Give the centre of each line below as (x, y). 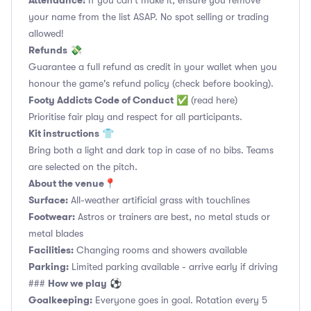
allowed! (46, 33)
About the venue (66, 183)
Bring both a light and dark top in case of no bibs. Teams (151, 150)
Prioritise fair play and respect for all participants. (135, 117)
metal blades (56, 233)
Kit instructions (64, 133)
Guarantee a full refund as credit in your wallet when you (153, 67)
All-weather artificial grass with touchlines (159, 200)
